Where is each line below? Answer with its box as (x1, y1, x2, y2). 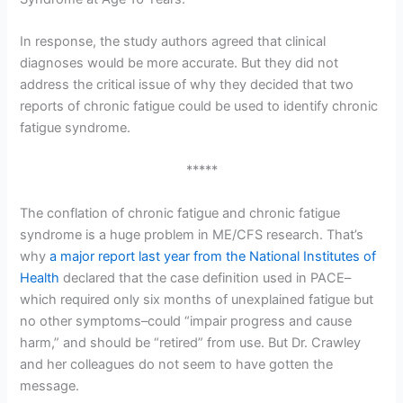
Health (20, 269, 60, 286)
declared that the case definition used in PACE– (59, 269, 352, 286)
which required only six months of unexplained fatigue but (20, 291, 374, 308)
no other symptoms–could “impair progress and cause (20, 312, 353, 329)
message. (20, 377, 80, 394)
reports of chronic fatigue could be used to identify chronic (20, 98, 379, 115)
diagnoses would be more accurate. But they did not (20, 55, 339, 72)
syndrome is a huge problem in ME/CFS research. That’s (20, 226, 364, 243)
